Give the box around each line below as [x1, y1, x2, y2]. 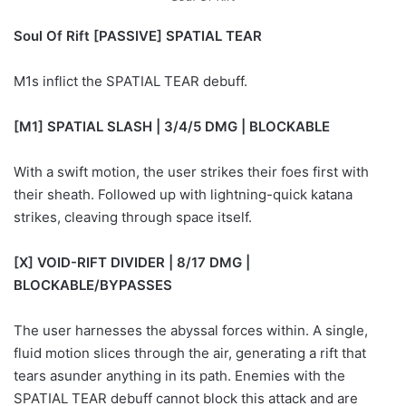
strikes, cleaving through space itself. [14, 208, 252, 227]
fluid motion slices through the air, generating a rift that [14, 344, 366, 362]
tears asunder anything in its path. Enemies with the [14, 367, 345, 385]
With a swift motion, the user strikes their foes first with [14, 163, 369, 181]
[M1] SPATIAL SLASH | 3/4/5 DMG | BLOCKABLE [14, 118, 330, 136]
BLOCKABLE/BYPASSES [14, 276, 172, 295]
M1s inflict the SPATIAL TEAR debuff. [14, 72, 247, 91]
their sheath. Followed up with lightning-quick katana [14, 186, 353, 204]
